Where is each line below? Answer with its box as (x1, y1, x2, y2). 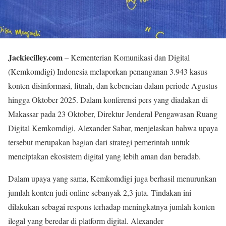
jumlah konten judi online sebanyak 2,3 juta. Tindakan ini (8, 187, 191, 198)
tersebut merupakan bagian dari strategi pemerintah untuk (8, 137, 190, 148)
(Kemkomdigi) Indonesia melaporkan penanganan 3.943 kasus (8, 66, 207, 77)
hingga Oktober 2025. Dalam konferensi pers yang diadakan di (8, 94, 208, 105)
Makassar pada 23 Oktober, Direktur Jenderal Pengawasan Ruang (8, 108, 217, 120)
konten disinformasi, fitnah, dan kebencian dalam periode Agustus (8, 80, 217, 91)
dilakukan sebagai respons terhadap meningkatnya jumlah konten (8, 201, 215, 212)
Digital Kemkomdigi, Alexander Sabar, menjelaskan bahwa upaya (8, 123, 218, 134)
